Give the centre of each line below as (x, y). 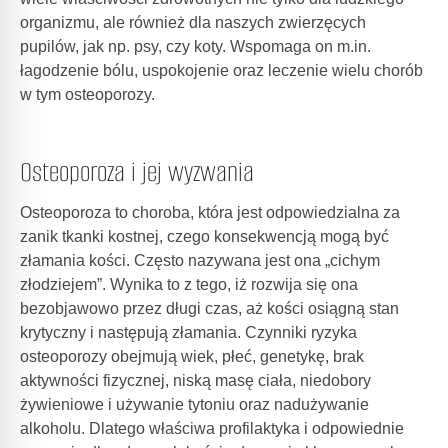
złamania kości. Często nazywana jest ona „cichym (200, 260)
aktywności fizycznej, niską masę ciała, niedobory (195, 380)
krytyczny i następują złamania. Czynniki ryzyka (188, 332)
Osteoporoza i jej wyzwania (137, 172)
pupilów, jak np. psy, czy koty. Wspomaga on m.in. (195, 46)
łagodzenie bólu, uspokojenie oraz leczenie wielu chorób (221, 70)
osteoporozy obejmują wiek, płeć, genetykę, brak (192, 356)
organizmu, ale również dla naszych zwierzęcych (193, 22)
